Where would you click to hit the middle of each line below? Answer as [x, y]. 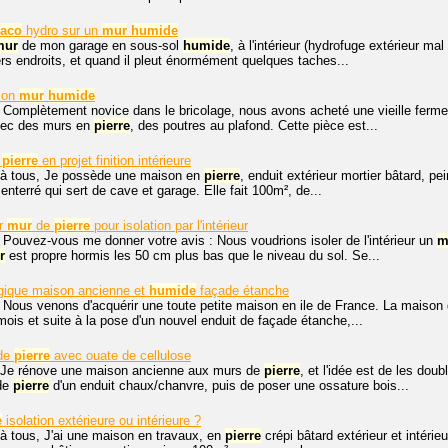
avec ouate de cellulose [120, 356]
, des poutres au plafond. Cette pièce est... [254, 126]
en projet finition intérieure [114, 161]
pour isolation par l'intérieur [169, 226]
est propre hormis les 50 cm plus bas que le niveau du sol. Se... [192, 256]
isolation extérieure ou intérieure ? [101, 421]
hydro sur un [62, 31]
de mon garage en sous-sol [100, 46]
